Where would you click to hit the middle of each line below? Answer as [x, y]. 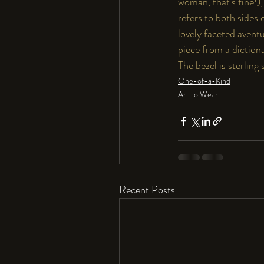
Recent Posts [147, 190]
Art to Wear [198, 94]
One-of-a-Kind [204, 81]
